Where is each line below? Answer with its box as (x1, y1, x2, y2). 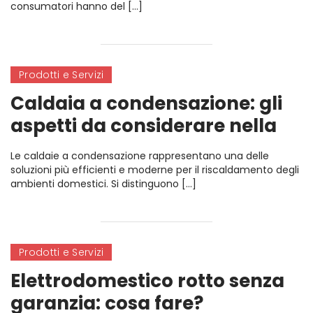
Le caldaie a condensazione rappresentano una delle (10, 149, 269, 163)
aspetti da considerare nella (10, 113, 277, 138)
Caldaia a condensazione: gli (10, 91, 282, 116)
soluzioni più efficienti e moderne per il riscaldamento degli (10, 163, 299, 177)
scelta (10, 136, 68, 161)
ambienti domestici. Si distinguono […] (10, 177, 196, 191)
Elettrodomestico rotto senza (10, 268, 284, 293)
